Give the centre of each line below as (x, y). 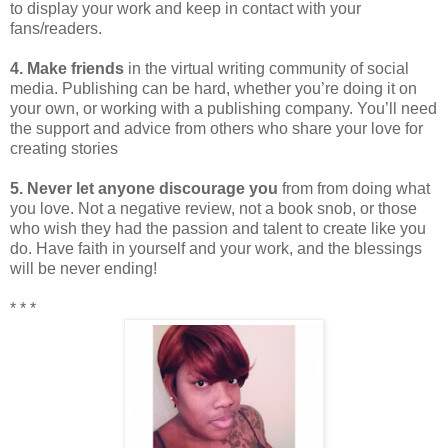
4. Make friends (67, 68)
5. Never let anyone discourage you (144, 188)
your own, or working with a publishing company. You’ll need (223, 108)
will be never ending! (83, 268)
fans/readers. (56, 28)
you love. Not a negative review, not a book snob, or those (213, 208)
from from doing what (354, 188)
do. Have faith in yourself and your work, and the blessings (216, 248)
